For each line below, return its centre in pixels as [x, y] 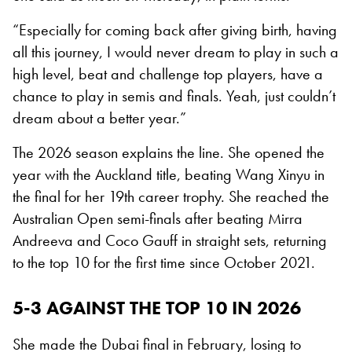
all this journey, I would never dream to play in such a [176, 51]
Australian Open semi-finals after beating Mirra [158, 218]
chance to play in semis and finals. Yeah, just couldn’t [174, 95]
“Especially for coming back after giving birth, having [175, 29]
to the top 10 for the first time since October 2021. [164, 262]
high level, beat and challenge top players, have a [168, 73]
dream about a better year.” [99, 117]
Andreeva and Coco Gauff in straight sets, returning [170, 240]
